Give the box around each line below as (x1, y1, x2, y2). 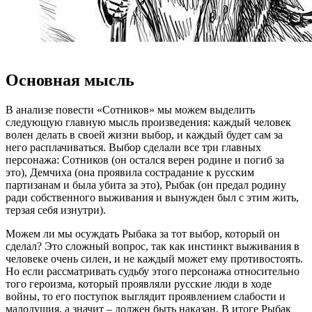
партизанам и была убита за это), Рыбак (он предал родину (6, 179, 286, 192)
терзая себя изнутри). (6, 204, 106, 217)
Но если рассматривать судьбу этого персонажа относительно (6, 265, 299, 278)
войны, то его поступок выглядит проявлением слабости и (6, 290, 286, 303)
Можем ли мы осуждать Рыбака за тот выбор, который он (6, 228, 280, 240)
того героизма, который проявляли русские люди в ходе (6, 278, 272, 290)
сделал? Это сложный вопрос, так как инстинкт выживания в (6, 240, 299, 253)
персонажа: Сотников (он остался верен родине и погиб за (6, 154, 284, 166)
